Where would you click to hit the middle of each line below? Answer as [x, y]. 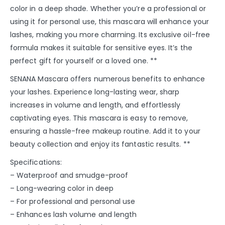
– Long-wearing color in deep [62, 188]
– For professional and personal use [73, 201]
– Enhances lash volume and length [74, 214]
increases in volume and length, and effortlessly [95, 105]
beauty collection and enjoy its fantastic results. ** [100, 144]
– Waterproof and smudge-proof [69, 175]
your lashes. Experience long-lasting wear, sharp [95, 92]
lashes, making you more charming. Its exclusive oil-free [110, 34]
